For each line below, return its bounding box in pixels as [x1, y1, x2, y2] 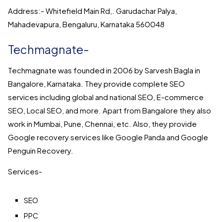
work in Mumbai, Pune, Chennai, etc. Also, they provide [8, 119, 197, 129]
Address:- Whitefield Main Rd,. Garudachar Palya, [8, 6, 177, 16]
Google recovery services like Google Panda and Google [8, 132, 208, 142]
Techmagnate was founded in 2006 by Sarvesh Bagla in [8, 65, 200, 75]
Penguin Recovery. [8, 146, 73, 156]
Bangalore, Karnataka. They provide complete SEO [8, 79, 185, 89]
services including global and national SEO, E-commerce [8, 92, 204, 102]
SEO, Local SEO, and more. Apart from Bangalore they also [8, 106, 211, 115]
